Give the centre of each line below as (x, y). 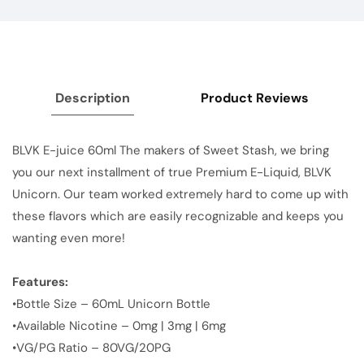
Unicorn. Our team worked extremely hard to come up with (180, 194)
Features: (40, 282)
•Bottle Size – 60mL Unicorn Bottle (111, 304)
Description (92, 98)
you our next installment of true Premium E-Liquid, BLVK (172, 172)
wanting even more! (69, 238)
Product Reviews (255, 98)
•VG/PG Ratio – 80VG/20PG (91, 348)
